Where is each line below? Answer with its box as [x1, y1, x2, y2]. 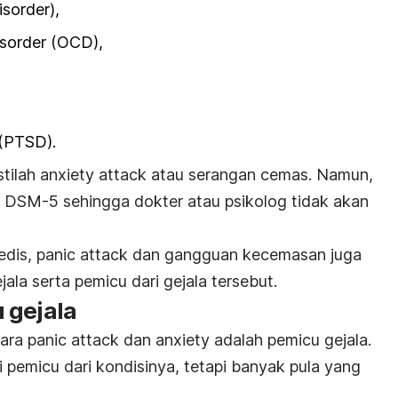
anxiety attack [40, 165, 151, 184]
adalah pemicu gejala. [214, 330, 371, 349]
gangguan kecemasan [164, 245, 330, 264]
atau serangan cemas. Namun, [151, 165, 373, 184]
